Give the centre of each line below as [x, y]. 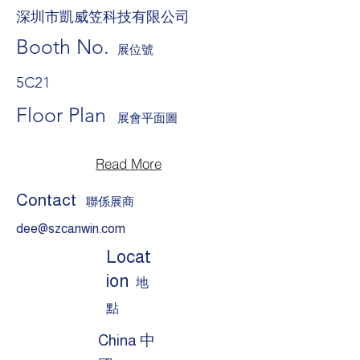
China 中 [127, 340]
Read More [129, 163]
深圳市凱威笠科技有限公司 [103, 15]
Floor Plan [67, 115]
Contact [46, 200]
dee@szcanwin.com [71, 229]
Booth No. [63, 47]
